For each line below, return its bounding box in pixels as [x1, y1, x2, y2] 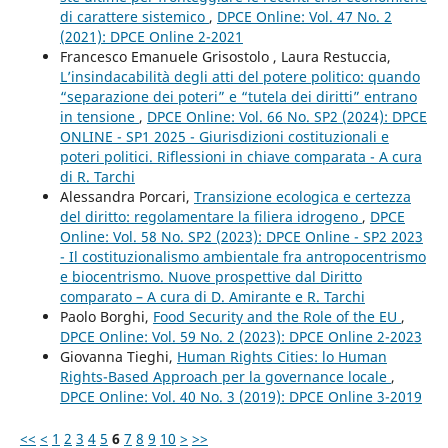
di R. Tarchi [59, 166, 135, 186]
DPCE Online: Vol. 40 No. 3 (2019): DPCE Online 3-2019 [59, 386, 422, 406]
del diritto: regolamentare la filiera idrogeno [59, 206, 362, 226]
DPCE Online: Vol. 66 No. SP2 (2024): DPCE [146, 106, 427, 126]
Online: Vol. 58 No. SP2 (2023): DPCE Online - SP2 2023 [59, 226, 423, 246]
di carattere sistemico [59, 6, 209, 26]
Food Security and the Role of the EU [152, 306, 401, 326]
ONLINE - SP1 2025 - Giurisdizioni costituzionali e [59, 126, 389, 146]
